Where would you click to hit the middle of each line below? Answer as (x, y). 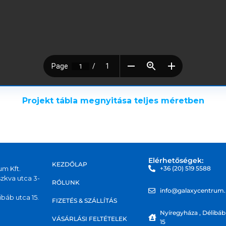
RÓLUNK (66, 182)
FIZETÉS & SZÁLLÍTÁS (85, 201)
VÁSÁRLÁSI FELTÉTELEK (90, 219)
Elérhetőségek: (176, 160)
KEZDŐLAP (70, 164)
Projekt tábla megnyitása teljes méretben (113, 101)
